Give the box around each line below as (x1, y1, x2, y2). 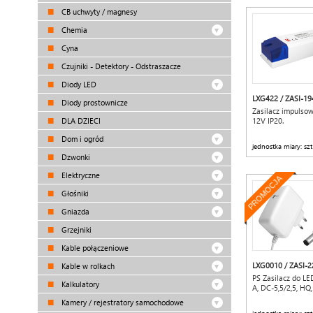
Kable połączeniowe (59, 243, 129, 252)
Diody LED (59, 80, 96, 89)
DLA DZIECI (59, 116, 101, 125)
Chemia (59, 25, 87, 34)
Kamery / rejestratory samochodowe (59, 298, 184, 307)
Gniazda (59, 207, 89, 216)
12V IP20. (252, 116, 284, 125)
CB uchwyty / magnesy (59, 7, 137, 16)
